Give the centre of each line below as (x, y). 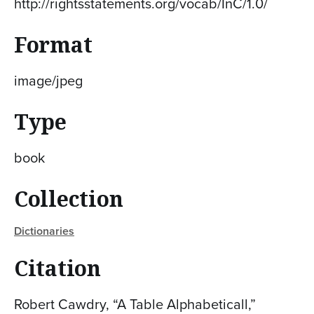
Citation (57, 268)
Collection (69, 198)
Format (53, 44)
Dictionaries (44, 231)
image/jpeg (48, 80)
